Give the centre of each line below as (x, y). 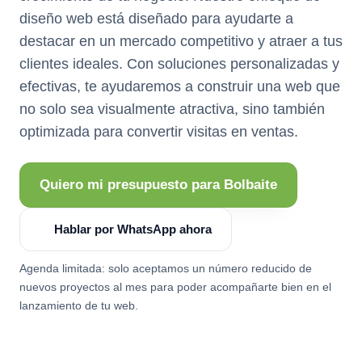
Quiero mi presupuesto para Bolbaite (158, 184)
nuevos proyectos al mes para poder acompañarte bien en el (175, 286)
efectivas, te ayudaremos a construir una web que (180, 86)
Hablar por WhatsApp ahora (133, 229)
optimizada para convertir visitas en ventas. (159, 131)
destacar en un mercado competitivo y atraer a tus (181, 41)
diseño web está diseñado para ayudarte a (156, 18)
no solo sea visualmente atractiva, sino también (172, 109)
